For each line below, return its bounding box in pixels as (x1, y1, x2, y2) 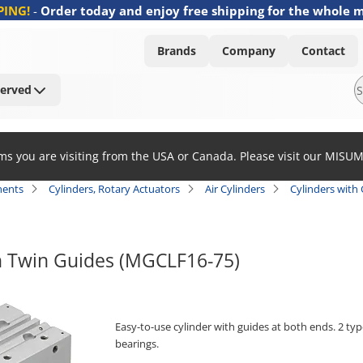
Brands (157, 43, 196, 58)
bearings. (115, 336, 159, 351)
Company (222, 43, 275, 58)
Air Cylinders (205, 181, 265, 196)
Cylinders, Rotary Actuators (49, 181, 180, 196)
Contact (301, 43, 345, 58)
